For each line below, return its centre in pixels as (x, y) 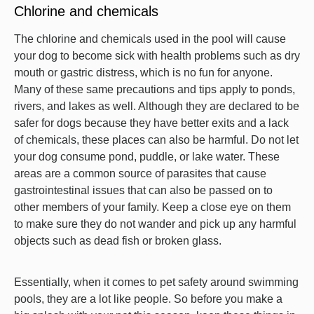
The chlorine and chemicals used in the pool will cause (150, 39)
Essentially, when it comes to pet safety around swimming (156, 282)
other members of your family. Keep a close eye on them (152, 207)
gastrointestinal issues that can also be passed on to (143, 190)
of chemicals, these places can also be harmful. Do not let (156, 139)
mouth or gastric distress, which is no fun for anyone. (143, 72)
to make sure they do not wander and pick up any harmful (155, 224)
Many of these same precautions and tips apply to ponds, (155, 89)
